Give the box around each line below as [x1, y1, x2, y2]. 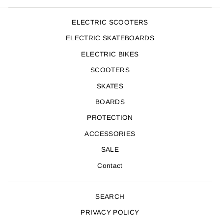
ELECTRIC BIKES [81, 50, 139, 58]
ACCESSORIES [84, 130, 136, 137]
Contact [97, 162, 123, 169]
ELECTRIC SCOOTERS [72, 19, 148, 26]
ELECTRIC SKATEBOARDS [65, 34, 155, 42]
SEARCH [95, 192, 125, 200]
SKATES [96, 82, 124, 90]
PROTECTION [87, 114, 133, 122]
